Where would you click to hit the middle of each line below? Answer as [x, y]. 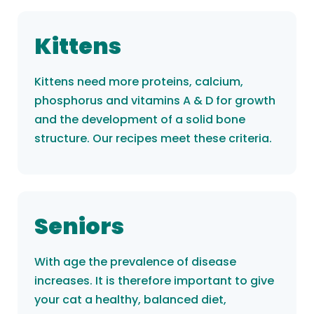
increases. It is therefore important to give [154, 281]
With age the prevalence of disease [135, 262]
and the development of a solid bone [140, 120]
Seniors [79, 226]
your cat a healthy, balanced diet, [130, 300]
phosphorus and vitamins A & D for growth [155, 101]
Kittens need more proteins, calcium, [139, 82]
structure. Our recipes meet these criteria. [153, 139]
